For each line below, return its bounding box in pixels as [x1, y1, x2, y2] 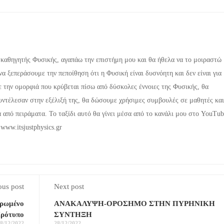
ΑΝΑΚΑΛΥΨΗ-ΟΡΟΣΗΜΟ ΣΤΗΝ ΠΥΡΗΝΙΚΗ [53, 199, 215, 207]
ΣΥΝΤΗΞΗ [53, 210, 92, 218]
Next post [53, 182, 84, 190]
